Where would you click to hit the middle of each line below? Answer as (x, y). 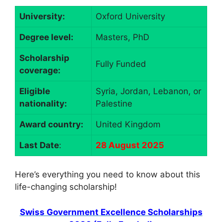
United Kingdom (128, 124)
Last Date (39, 145)
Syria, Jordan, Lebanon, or (148, 91)
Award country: (51, 124)
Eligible (35, 91)
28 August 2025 (130, 145)
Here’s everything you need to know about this (108, 175)
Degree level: (46, 37)
